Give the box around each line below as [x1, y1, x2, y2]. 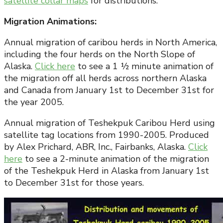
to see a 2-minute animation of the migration [22, 153, 209, 165]
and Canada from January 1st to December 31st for [4, 84, 214, 97]
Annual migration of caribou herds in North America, [4, 36, 217, 49]
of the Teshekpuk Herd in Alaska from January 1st [4, 165, 209, 177]
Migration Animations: [4, 15, 97, 28]
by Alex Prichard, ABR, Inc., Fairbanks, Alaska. [4, 141, 188, 153]
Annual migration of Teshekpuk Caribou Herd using [4, 117, 215, 129]
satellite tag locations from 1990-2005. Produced [4, 129, 209, 141]
